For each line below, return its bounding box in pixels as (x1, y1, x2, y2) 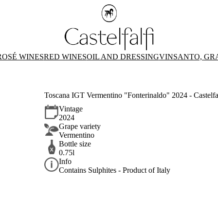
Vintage (59, 105, 83, 113)
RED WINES (43, 53, 87, 61)
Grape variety (59, 122, 101, 131)
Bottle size (59, 140, 91, 148)
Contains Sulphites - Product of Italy (59, 166, 171, 175)
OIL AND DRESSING (86, 53, 159, 61)
